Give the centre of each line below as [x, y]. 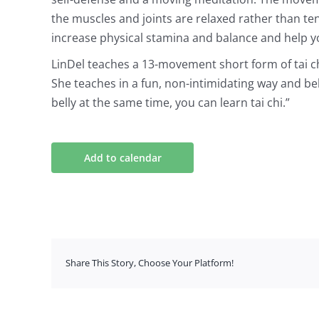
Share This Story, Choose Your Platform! [150, 263]
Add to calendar [122, 157]
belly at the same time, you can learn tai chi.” [171, 102]
